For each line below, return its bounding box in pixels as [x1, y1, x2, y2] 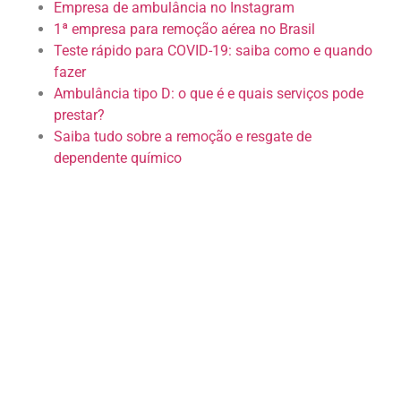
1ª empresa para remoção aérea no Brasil [54, 21, 315, 38]
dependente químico [54, 149, 182, 166]
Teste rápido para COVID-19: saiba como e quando [54, 42, 372, 59]
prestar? [54, 107, 105, 124]
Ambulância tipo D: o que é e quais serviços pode [54, 85, 363, 102]
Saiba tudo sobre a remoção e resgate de [54, 128, 311, 145]
